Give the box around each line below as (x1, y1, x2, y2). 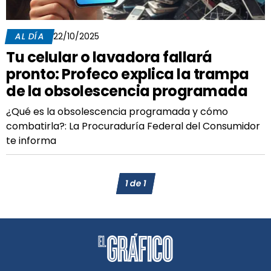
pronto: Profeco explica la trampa (6, 64, 249, 84)
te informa (6, 134, 56, 148)
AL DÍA (14, 30, 45, 42)
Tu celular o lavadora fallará (6, 47, 212, 67)
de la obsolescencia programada (6, 81, 247, 101)
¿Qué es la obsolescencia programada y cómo (6, 105, 228, 119)
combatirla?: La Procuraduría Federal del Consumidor (6, 119, 260, 133)
